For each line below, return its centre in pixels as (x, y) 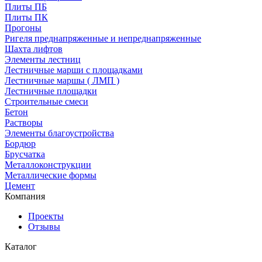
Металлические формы (51, 175)
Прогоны (23, 27)
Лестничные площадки (51, 91)
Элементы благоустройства (59, 133)
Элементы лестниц (43, 59)
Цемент (20, 185)
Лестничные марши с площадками (74, 70)
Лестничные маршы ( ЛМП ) (62, 80)
